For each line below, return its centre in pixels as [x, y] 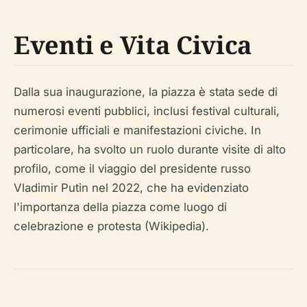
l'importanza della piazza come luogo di [120, 207]
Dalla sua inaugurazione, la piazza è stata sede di [146, 92]
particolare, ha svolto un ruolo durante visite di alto [150, 150]
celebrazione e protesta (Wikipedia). [111, 226]
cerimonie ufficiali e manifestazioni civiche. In [137, 131]
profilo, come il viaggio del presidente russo [132, 169]
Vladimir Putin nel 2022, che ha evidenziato [131, 188]
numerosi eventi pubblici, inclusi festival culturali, [147, 111]
